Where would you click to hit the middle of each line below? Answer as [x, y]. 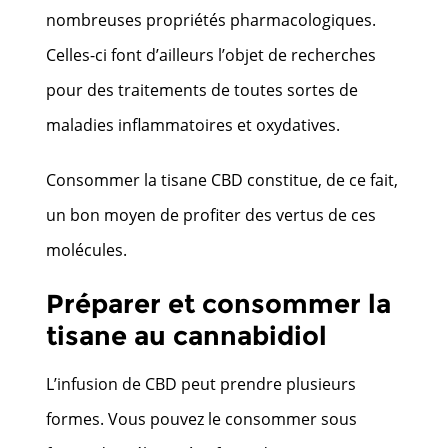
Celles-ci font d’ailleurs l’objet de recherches [211, 54]
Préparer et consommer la [219, 303]
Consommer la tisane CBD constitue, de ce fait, [222, 179]
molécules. [87, 249]
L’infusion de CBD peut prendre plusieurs [201, 383]
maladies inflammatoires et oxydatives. [193, 124]
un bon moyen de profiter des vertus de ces [211, 214]
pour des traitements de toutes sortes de [202, 89]
